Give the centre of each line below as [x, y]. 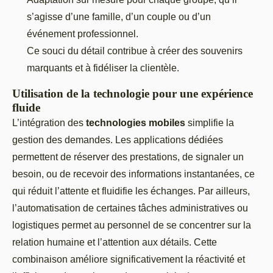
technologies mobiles [136, 123]
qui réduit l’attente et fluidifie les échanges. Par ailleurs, [131, 191]
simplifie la [210, 123]
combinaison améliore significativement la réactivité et [129, 260]
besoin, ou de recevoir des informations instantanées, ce [133, 174]
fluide [26, 108]
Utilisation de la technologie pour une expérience [133, 94]
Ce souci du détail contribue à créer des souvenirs [135, 51]
